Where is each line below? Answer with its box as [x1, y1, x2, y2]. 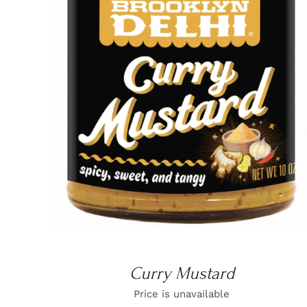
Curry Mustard [129, 263, 234, 284]
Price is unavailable [134, 288, 230, 301]
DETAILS [162, 76, 201, 86]
